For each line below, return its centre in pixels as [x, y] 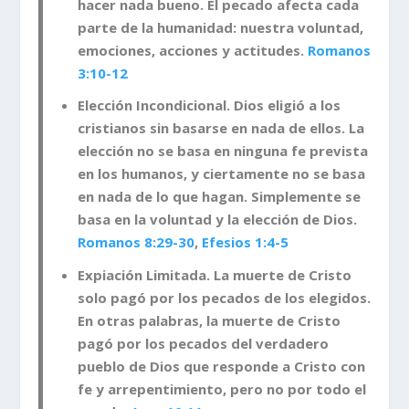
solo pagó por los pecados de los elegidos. [224, 297]
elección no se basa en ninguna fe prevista [222, 151]
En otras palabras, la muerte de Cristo [209, 320]
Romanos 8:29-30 [136, 242]
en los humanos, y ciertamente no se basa [221, 174]
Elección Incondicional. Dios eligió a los [209, 105]
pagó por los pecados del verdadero [203, 343]
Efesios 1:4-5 [245, 242]
